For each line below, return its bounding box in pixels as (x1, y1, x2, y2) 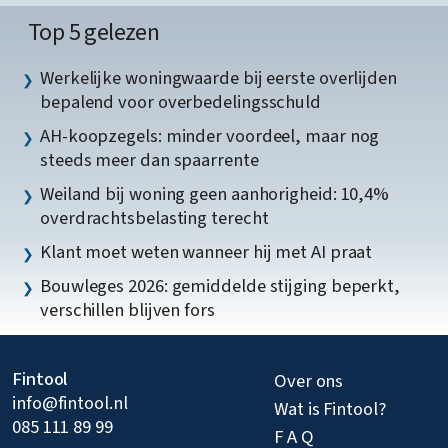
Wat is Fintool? (274, 396, 386, 423)
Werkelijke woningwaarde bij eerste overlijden (40, 64, 397, 91)
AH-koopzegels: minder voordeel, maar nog (40, 122, 380, 149)
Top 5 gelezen (28, 15, 160, 51)
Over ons (274, 368, 344, 395)
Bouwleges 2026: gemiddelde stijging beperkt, (40, 272, 400, 299)
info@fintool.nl (12, 390, 128, 417)
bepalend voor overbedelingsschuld (40, 88, 321, 115)
